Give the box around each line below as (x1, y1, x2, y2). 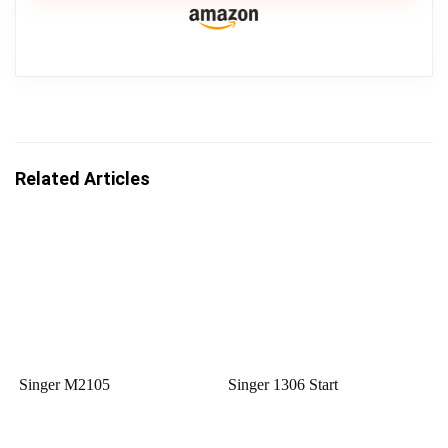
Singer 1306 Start (228, 376, 339, 394)
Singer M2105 (19, 376, 111, 394)
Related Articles (15, 168, 150, 189)
